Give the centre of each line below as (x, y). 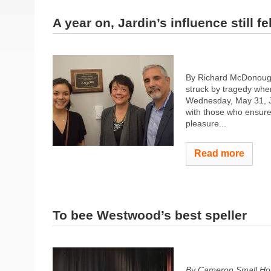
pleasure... (206, 123)
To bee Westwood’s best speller (150, 215)
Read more (219, 153)
